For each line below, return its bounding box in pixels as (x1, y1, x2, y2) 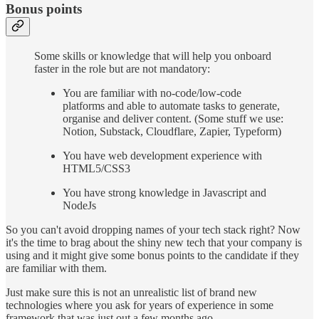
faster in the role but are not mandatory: (34, 62, 210, 75)
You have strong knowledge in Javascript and (63, 186, 266, 199)
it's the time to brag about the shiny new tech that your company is (6, 236, 302, 249)
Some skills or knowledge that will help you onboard (34, 49, 271, 62)
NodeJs (63, 199, 96, 211)
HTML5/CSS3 (63, 162, 130, 174)
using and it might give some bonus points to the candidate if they (6, 249, 299, 261)
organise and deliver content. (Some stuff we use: (63, 112, 283, 125)
